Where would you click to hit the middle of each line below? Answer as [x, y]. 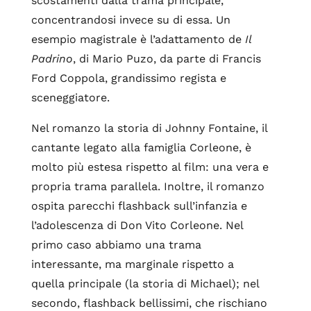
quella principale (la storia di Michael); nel [145, 284]
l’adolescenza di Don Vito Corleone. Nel [137, 225]
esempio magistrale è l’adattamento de [136, 39]
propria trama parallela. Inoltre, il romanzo [148, 186]
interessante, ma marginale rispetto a [132, 264]
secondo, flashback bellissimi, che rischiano [149, 303]
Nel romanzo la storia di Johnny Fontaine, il [149, 128]
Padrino [52, 59]
